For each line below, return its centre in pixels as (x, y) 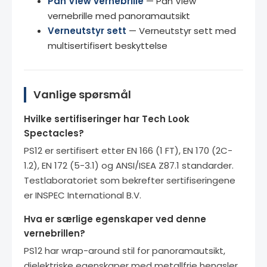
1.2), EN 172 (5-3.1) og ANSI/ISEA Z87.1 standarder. (129, 165)
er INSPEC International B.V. (83, 195)
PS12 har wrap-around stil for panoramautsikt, (125, 250)
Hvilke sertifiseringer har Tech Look (107, 119)
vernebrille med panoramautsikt (119, 15)
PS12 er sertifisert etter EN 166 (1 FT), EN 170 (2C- (128, 150)
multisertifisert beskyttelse (108, 45)
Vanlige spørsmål (82, 94)
